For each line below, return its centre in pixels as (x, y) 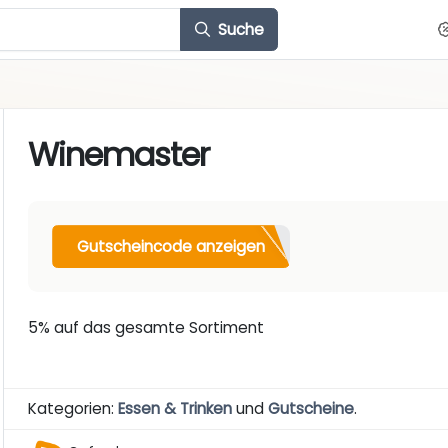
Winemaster (119, 155)
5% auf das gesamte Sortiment (146, 328)
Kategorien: (73, 409)
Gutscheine (311, 409)
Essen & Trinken (175, 409)
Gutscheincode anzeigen (171, 246)
